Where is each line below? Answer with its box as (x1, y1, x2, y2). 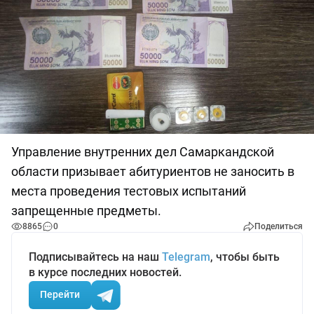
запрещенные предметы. (11, 203, 164, 218)
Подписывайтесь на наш (29, 250, 162, 264)
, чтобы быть (210, 250, 280, 264)
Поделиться (254, 221, 303, 231)
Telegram (162, 250, 210, 264)
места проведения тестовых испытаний (11, 183, 246, 198)
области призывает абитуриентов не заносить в (11, 163, 294, 179)
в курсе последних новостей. (29, 265, 182, 279)
